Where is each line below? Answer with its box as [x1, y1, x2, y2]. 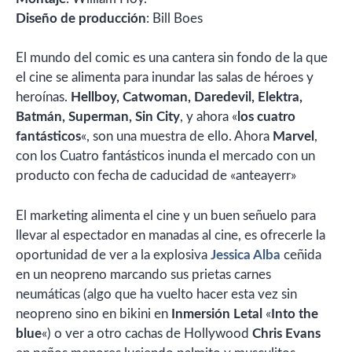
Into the [271, 306, 318, 321]
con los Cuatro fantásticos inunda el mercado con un [16, 149, 315, 163]
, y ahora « [180, 110, 237, 123]
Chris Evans [252, 326, 321, 340]
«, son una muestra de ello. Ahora [81, 130, 273, 143]
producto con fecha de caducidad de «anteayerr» [16, 169, 296, 182]
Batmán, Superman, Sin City [16, 110, 180, 123]
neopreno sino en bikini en [16, 306, 171, 321]
